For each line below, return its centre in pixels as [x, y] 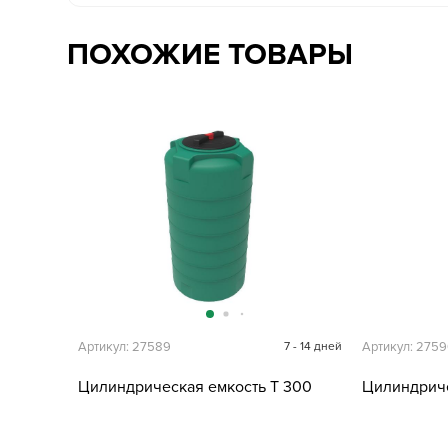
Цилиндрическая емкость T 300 [195, 387]
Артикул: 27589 [125, 347]
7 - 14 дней [313, 346]
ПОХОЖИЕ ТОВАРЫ [210, 54]
